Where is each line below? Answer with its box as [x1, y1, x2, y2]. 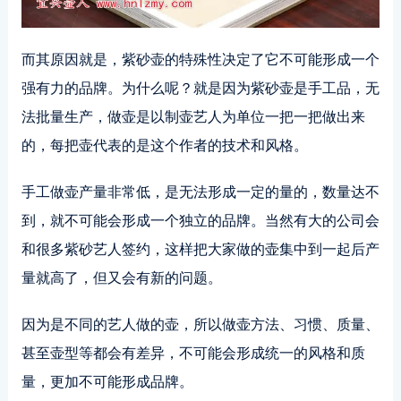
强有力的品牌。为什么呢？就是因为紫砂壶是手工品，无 [21, 80, 380, 96]
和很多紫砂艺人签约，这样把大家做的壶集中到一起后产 [21, 241, 380, 257]
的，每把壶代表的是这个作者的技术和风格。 [21, 137, 308, 153]
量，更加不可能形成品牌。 [21, 373, 193, 389]
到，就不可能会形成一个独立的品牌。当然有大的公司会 [21, 212, 380, 228]
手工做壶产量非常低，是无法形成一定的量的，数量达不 [21, 183, 380, 200]
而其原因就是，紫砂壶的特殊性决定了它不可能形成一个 [21, 51, 380, 67]
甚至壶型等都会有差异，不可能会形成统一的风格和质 [21, 345, 365, 361]
